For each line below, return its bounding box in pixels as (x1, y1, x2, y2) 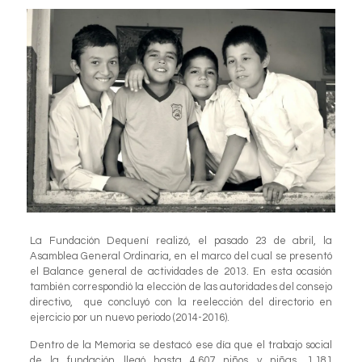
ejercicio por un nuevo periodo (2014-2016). (29, 312, 229, 324)
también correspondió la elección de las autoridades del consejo (29, 281, 333, 293)
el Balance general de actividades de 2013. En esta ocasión (29, 266, 333, 278)
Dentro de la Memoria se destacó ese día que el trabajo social (29, 339, 333, 351)
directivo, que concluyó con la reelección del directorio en (29, 297, 333, 309)
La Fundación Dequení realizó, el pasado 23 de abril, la (29, 235, 333, 247)
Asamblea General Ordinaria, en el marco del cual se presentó (29, 250, 333, 263)
